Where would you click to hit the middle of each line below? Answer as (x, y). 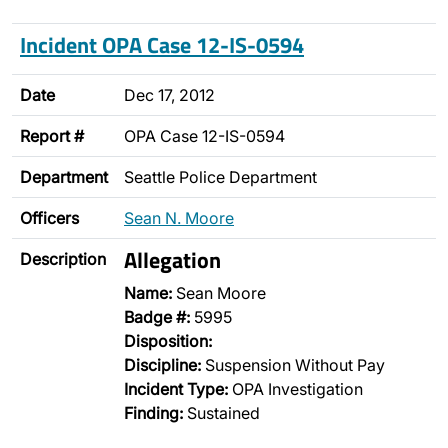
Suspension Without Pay (293, 365)
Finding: (153, 413)
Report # (52, 136)
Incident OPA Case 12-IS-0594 (162, 44)
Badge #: (157, 317)
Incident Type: (176, 389)
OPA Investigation (295, 389)
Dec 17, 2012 (169, 95)
